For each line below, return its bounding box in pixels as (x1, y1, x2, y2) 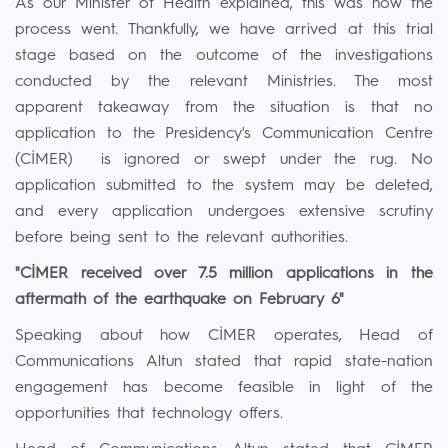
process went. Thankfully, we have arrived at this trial (15, 22, 433, 38)
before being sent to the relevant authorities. (15, 230, 348, 246)
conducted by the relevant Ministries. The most (15, 74, 433, 90)
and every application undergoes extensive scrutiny (15, 204, 433, 220)
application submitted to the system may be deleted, (15, 178, 433, 194)
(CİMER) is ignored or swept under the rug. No (15, 152, 433, 168)
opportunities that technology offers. (15, 406, 283, 422)
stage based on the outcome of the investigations (15, 48, 433, 64)
